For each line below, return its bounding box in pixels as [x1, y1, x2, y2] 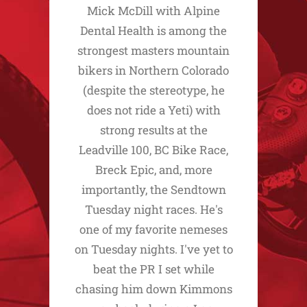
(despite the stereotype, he [82, 82, 225, 98]
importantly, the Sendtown [81, 182, 226, 197]
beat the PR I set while [93, 261, 214, 277]
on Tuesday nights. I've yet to [74, 241, 233, 257]
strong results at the [99, 122, 208, 138]
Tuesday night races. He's [84, 201, 223, 217]
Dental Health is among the [80, 23, 227, 38]
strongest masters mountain [77, 42, 230, 58]
